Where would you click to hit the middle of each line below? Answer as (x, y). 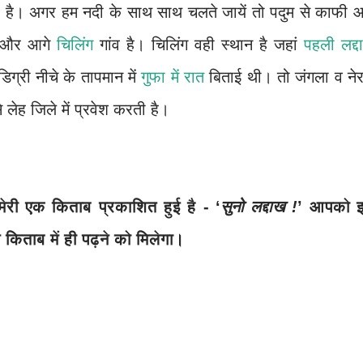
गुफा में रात (173, 77)
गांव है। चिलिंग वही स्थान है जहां (199, 45)
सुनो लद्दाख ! (259, 207)
